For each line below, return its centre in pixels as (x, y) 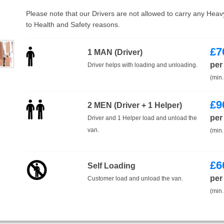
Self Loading (111, 166)
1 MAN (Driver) (115, 52)
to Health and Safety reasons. (73, 25)
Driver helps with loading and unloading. (142, 65)
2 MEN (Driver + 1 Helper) (134, 105)
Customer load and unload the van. (135, 179)
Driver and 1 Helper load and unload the (142, 118)
